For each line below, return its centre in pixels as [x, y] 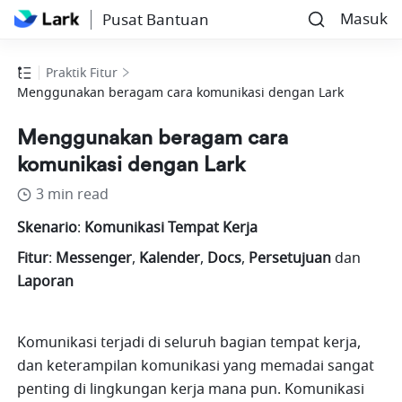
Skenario [48, 228]
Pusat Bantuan [155, 20]
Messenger [92, 259]
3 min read [73, 195]
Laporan [46, 282]
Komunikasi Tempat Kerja [170, 228]
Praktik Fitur [82, 74]
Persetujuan [290, 259]
